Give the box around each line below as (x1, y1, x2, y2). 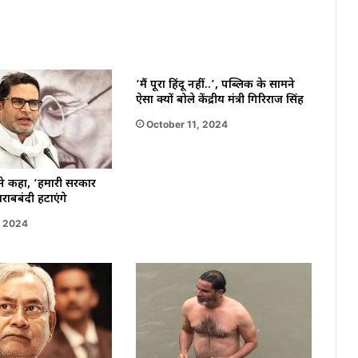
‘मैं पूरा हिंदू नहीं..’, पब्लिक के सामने (135, 78, 295, 93)
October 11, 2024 (145, 118, 228, 131)
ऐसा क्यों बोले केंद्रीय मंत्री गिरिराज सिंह (135, 93, 304, 109)
